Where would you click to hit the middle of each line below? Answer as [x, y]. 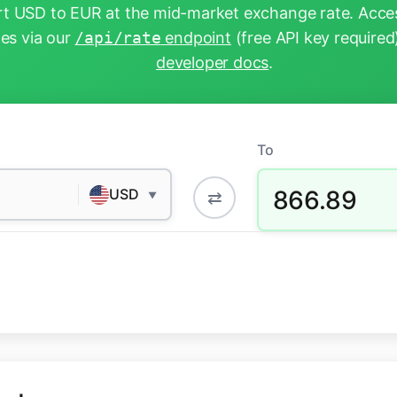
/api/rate [118, 38]
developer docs [212, 63]
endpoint [196, 38]
